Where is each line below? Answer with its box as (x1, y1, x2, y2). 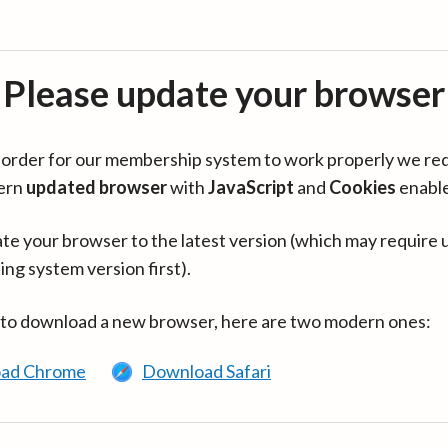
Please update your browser (3, 71, 445, 115)
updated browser (26, 176, 167, 198)
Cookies (329, 176, 396, 198)
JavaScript (208, 176, 294, 198)
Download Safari (142, 360, 271, 382)
